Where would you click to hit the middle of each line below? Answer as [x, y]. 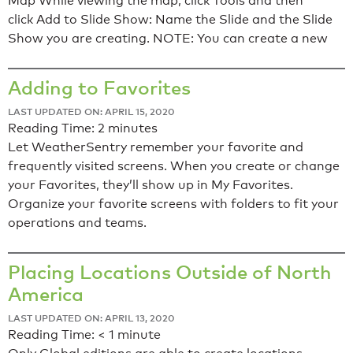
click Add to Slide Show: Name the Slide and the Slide [170, 20]
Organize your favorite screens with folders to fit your [173, 204]
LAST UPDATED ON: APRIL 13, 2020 [91, 318]
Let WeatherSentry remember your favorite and [156, 147]
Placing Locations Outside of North [170, 272]
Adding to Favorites [99, 87]
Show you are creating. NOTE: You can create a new [168, 39]
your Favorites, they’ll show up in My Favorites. [150, 185]
